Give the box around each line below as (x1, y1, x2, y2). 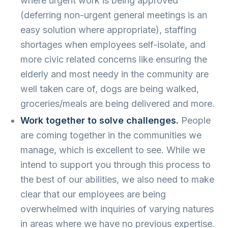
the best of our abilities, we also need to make (20, 174, 214, 185)
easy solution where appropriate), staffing (20, 24, 196, 35)
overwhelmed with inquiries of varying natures (20, 204, 214, 214)
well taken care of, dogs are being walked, (20, 83, 199, 94)
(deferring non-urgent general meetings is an (20, 10, 207, 20)
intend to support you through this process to (20, 159, 211, 170)
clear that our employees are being (20, 189, 166, 199)
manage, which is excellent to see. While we (20, 145, 205, 155)
